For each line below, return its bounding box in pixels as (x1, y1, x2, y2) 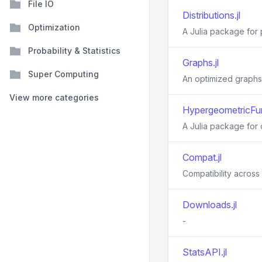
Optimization (28, 22, 80, 32)
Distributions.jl (182, 9, 240, 21)
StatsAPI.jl (182, 246, 227, 258)
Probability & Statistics (28, 46, 120, 56)
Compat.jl (182, 151, 222, 163)
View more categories (9, 92, 99, 102)
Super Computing (28, 69, 99, 79)
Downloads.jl (182, 199, 237, 211)
